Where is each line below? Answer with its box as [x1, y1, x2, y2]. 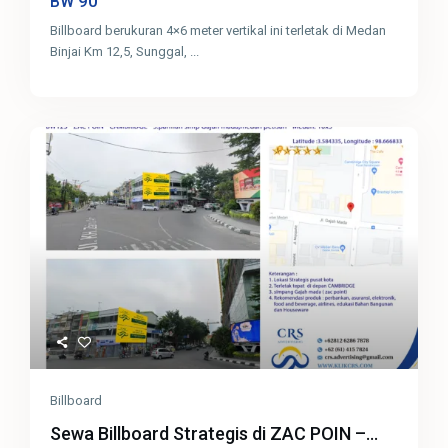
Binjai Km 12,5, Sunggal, [50, 43, 191, 59]
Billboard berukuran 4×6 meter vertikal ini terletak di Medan [50, 22, 387, 38]
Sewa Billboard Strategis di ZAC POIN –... [50, 423, 379, 445]
